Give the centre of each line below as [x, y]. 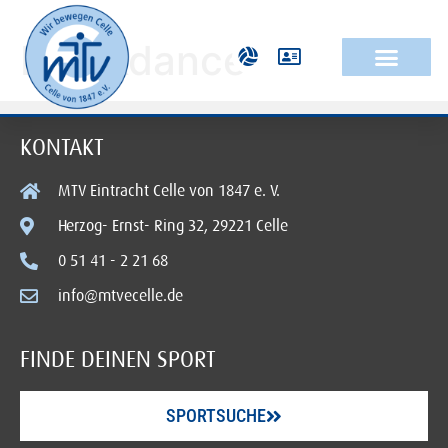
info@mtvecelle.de [120, 296]
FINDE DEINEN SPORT [118, 359]
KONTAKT [62, 147]
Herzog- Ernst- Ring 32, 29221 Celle [172, 226]
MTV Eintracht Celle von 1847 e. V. [168, 191]
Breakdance [133, 61]
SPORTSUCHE [216, 416]
